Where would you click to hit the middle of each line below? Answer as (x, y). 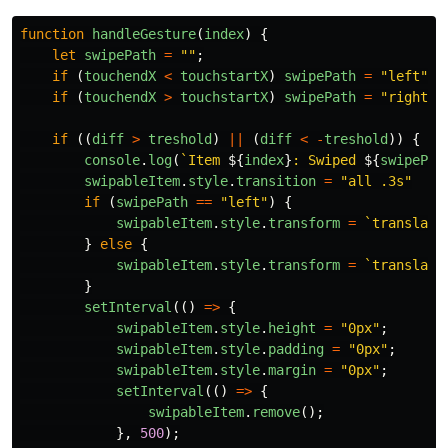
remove (276, 412)
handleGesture (144, 34)
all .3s (376, 181)
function (52, 34)
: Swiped (328, 160)
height (292, 328)
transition (276, 181)
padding (296, 349)
